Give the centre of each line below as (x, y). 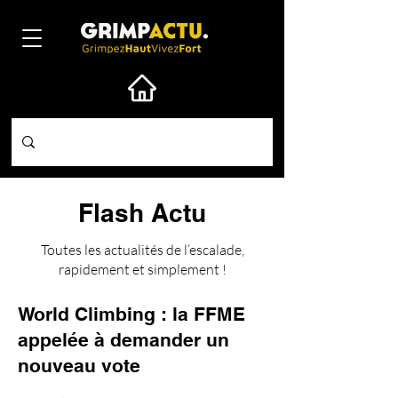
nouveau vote (79, 366)
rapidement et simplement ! (142, 269)
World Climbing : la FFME (131, 314)
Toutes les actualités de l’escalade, (142, 250)
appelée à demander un (123, 340)
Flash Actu (142, 213)
